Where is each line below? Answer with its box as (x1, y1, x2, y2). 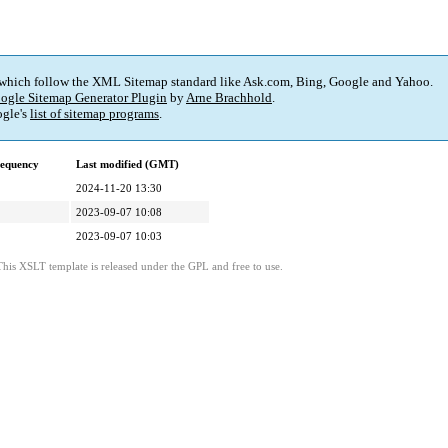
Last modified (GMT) (76, 158, 179, 171)
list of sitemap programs (30, 106, 159, 122)
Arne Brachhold (186, 90, 272, 106)
